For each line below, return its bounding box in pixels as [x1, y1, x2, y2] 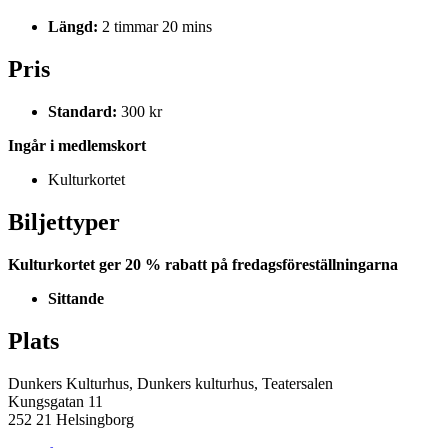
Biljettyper [8, 208, 120, 235]
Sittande [48, 289, 104, 307]
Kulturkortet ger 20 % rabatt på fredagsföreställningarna [8, 255, 398, 273]
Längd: [48, 18, 98, 36]
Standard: [48, 103, 117, 121]
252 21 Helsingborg [8, 410, 134, 428]
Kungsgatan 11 [8, 392, 103, 410]
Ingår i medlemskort [8, 137, 146, 155]
